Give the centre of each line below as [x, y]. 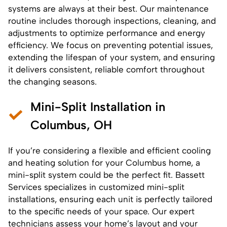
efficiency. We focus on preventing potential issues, [110, 45]
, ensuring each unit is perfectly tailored [134, 199]
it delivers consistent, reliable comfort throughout [106, 69]
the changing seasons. [52, 81]
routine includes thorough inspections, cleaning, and [112, 21]
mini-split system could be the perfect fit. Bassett [106, 175]
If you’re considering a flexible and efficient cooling [109, 150]
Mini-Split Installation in [98, 106]
